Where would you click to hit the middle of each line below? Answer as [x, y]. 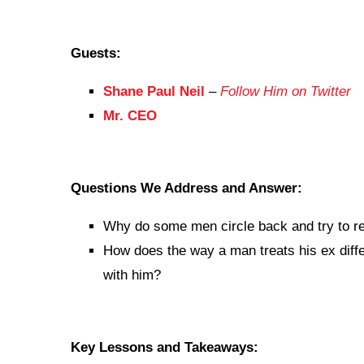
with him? [132, 275]
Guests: [96, 54]
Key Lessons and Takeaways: [165, 348]
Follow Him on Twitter [286, 92]
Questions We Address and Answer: [186, 188]
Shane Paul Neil [154, 92]
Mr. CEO [130, 116]
